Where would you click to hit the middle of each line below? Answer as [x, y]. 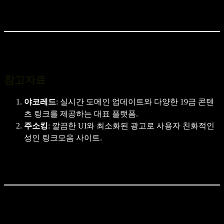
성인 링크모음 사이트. [63, 137]
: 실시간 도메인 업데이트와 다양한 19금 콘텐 [135, 101]
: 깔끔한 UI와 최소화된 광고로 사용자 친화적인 [131, 125]
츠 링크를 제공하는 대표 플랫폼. [81, 113]
